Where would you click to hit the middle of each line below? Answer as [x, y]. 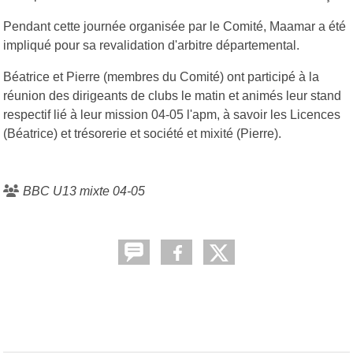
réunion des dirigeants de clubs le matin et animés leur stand [172, 95]
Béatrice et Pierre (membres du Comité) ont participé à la [161, 76]
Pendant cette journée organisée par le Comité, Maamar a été [175, 26]
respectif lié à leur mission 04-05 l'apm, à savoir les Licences [172, 114]
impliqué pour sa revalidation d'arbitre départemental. [151, 45]
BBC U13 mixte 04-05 [84, 191]
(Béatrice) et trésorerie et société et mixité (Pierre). [144, 133]
